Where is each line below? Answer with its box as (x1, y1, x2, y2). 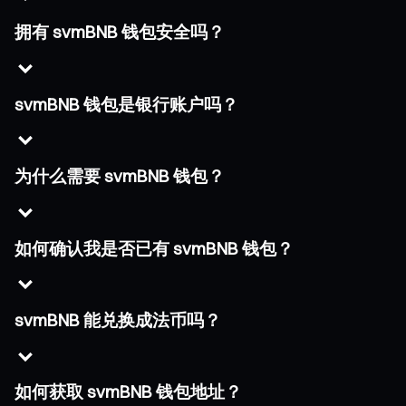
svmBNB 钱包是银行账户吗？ (14, 93, 238, 115)
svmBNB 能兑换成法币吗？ (14, 309, 221, 331)
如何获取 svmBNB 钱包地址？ (14, 382, 242, 403)
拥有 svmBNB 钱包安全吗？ (14, 22, 225, 43)
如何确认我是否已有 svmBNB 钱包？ (14, 237, 294, 259)
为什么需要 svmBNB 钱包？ (14, 166, 225, 188)
